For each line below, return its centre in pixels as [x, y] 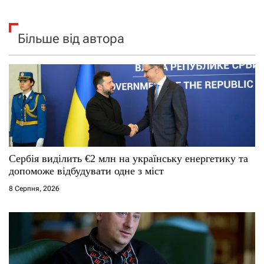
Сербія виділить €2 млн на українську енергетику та [128, 158]
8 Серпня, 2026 [34, 188]
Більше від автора [71, 38]
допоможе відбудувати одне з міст [86, 171]
